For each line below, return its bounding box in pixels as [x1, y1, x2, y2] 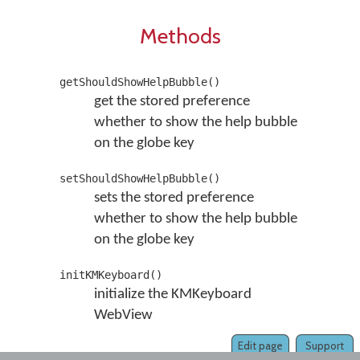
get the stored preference [93, 94, 250, 109]
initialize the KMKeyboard [93, 287, 252, 302]
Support [305, 339, 344, 352]
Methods [139, 22, 221, 49]
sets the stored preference [93, 190, 254, 206]
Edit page [238, 339, 283, 352]
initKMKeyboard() [59, 268, 162, 281]
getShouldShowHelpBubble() [59, 76, 220, 88]
